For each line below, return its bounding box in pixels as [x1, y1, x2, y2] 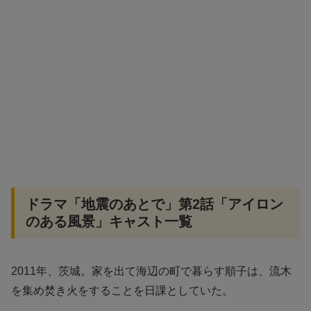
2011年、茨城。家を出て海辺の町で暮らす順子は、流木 [11, 264, 292, 277]
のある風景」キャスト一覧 [26, 214, 192, 230]
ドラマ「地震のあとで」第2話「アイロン [26, 196, 283, 212]
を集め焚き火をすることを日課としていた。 [11, 284, 233, 296]
